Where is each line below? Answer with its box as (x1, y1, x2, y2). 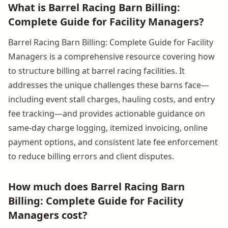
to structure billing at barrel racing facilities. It (8, 65, 185, 76)
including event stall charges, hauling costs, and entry (8, 93, 215, 105)
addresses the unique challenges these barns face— (8, 79, 209, 91)
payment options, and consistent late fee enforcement (8, 136, 218, 148)
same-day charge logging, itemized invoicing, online (8, 122, 208, 133)
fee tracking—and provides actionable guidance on (8, 107, 205, 119)
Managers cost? (8, 208, 88, 222)
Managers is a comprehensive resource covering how (8, 50, 215, 62)
